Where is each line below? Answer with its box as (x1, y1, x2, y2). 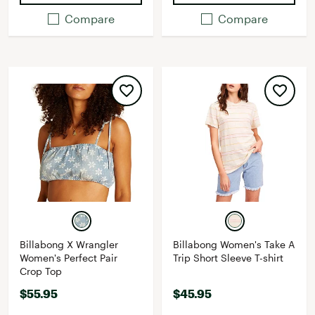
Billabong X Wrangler (20, 238, 118, 250)
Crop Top (20, 265, 62, 277)
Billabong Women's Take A (173, 238, 295, 250)
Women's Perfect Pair (20, 252, 117, 264)
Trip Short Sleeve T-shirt (173, 252, 283, 264)
